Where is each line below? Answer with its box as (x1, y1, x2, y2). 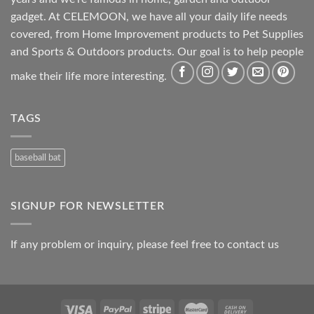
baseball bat (15, 153, 61, 162)
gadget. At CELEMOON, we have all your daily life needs (11, 11, 287, 23)
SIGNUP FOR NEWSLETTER (11, 200, 165, 212)
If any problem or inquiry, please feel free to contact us (11, 238, 279, 250)
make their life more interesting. (11, 71, 170, 83)
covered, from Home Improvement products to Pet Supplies (11, 29, 303, 41)
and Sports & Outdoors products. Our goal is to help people (11, 46, 303, 58)
